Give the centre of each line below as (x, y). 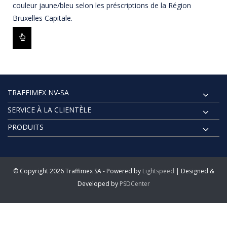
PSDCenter (135, 183)
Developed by (98, 183)
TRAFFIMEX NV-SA (38, 92)
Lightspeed (158, 171)
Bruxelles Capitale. (43, 18)
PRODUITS (26, 127)
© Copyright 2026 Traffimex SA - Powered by (78, 171)
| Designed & (194, 171)
